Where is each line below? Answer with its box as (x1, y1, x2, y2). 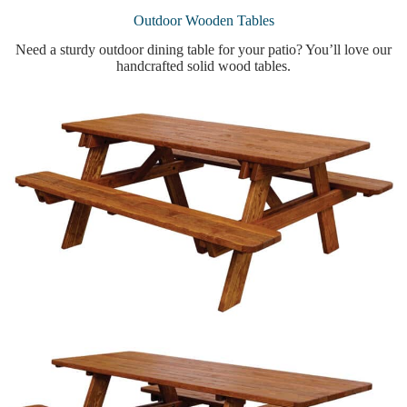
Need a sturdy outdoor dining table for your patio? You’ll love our (15, 42, 392, 58)
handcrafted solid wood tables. (116, 58, 291, 74)
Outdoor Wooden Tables (133, 12, 274, 28)
